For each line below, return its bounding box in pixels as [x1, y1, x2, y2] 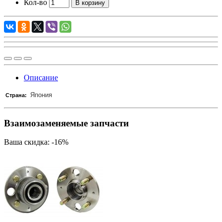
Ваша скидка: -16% [4, 138, 68, 147]
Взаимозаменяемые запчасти [4, 117, 129, 128]
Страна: [5, 92, 27, 98]
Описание [24, 73, 58, 82]
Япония [28, 91, 52, 99]
